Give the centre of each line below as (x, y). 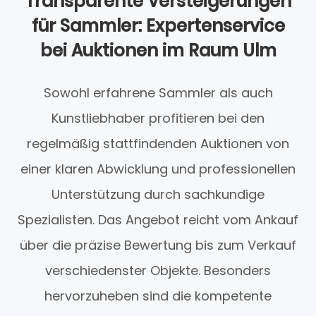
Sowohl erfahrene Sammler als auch (158, 93)
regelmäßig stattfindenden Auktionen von (158, 144)
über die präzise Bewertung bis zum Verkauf (158, 245)
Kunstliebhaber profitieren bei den (158, 119)
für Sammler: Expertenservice (158, 26)
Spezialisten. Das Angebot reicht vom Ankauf (158, 220)
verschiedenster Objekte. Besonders (158, 271)
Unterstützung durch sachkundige (158, 195)
